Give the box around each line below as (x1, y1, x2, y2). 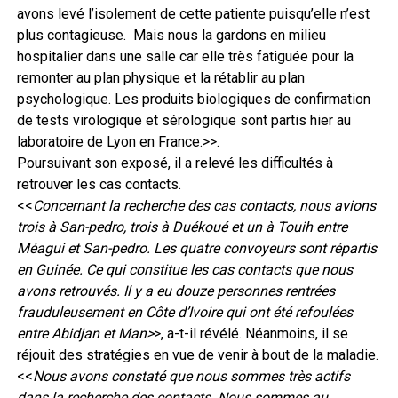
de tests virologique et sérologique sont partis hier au (16, 111, 351, 129)
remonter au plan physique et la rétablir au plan (16, 68, 305, 86)
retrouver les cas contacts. (16, 175, 181, 193)
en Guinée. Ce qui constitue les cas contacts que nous (16, 260, 353, 278)
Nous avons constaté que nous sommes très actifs (32, 367, 350, 385)
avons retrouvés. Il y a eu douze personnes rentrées (16, 282, 335, 299)
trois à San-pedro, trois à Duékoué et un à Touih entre (16, 218, 347, 235)
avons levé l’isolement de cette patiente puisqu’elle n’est (16, 4, 370, 22)
